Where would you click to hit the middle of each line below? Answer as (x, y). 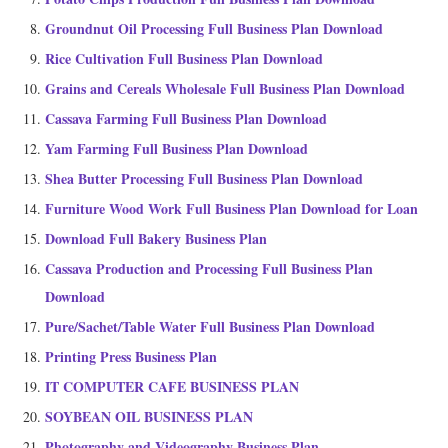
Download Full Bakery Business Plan (156, 239)
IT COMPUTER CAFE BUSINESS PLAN (172, 387)
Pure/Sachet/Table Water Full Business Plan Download (210, 327)
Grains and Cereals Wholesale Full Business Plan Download (225, 89)
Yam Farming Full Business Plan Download (176, 149)
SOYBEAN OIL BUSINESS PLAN (149, 417)
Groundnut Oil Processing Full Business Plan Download (214, 29)
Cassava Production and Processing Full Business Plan (209, 269)
